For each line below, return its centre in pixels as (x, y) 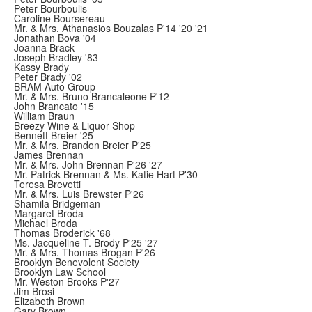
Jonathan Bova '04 (55, 38)
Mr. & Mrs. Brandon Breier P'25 (83, 145)
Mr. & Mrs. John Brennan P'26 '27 (88, 164)
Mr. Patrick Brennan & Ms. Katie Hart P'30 (106, 174)
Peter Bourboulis (50, 8)
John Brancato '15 (54, 106)
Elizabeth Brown (49, 301)
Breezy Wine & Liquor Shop (75, 125)
